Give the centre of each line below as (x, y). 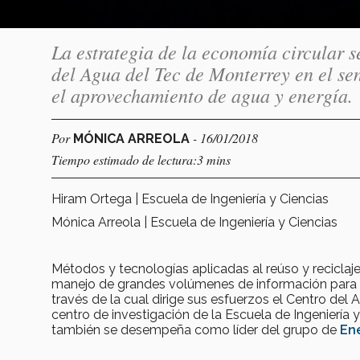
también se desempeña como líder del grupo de (196, 329)
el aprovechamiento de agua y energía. (202, 94)
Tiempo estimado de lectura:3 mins (141, 159)
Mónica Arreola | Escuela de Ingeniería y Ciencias (194, 222)
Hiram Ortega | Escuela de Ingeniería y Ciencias (190, 198)
